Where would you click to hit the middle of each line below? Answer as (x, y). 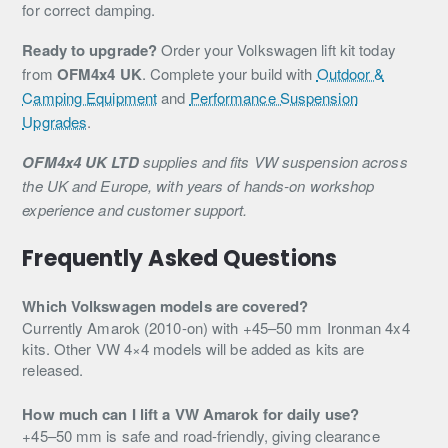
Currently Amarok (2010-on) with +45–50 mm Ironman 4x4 (216, 327)
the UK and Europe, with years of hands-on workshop (198, 185)
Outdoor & (350, 73)
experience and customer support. (135, 209)
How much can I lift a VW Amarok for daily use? (190, 414)
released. (53, 369)
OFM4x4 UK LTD (80, 162)
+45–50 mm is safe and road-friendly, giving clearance (201, 435)
